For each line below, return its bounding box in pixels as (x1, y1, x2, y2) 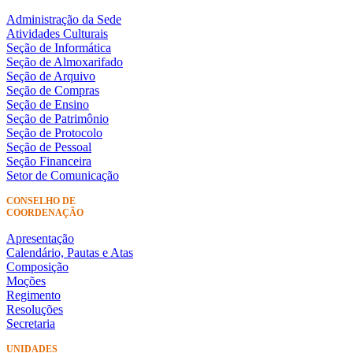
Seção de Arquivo (6, 69, 95, 83)
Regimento (6, 288, 61, 302)
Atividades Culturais (6, 26, 108, 40)
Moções (6, 273, 46, 288)
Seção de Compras (6, 83, 99, 97)
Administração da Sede (6, 12, 121, 26)
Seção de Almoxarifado (6, 54, 123, 69)
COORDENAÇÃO (6, 206, 84, 218)
